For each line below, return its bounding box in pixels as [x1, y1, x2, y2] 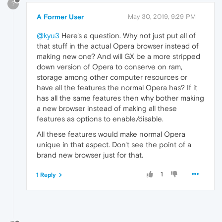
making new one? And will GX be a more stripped [37, 52, 200, 61]
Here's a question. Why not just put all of [59, 31, 196, 40]
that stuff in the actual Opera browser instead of [37, 42, 199, 51]
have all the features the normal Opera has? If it [37, 83, 197, 92]
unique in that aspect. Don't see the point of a [37, 140, 191, 149]
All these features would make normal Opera [37, 130, 185, 139]
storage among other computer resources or [37, 73, 187, 82]
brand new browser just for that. [37, 151, 143, 160]
